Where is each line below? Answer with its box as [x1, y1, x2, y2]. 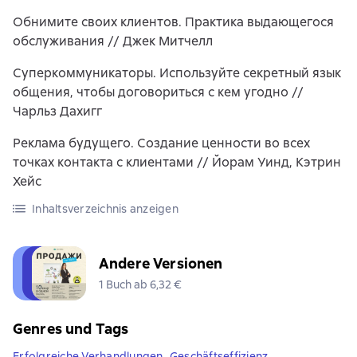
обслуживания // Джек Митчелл [13, 33, 213, 49]
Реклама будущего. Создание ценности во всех [13, 135, 310, 151]
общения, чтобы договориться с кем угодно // [13, 84, 304, 100]
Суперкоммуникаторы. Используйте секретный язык [13, 65, 341, 81]
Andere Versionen [99, 254, 223, 273]
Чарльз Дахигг [13, 103, 102, 120]
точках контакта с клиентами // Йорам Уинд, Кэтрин [13, 154, 341, 171]
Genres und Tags [13, 320, 129, 338]
